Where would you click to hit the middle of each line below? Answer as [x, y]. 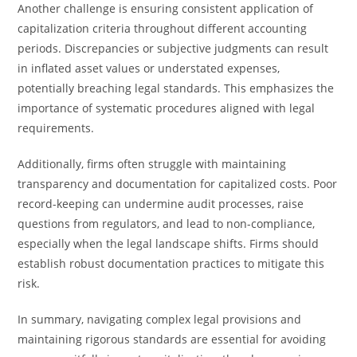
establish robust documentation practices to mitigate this [171, 263]
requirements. [56, 128]
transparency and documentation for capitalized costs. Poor [178, 184]
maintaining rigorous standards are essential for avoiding [172, 339]
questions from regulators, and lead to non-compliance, [167, 224]
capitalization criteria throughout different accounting [163, 28]
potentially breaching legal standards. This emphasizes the [176, 88]
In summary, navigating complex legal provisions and [160, 319]
